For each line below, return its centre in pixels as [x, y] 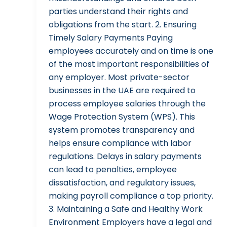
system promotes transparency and [122, 130]
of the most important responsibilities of [129, 64]
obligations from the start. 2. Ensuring [123, 25]
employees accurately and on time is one [131, 51]
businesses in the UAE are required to [122, 91]
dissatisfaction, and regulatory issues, [122, 183]
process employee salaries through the [127, 104]
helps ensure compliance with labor [120, 143]
